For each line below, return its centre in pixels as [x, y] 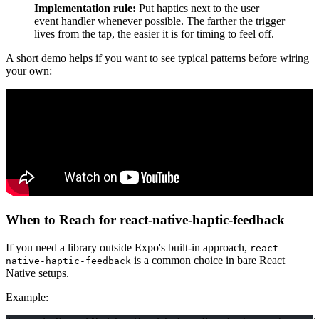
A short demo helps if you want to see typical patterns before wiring [157, 58]
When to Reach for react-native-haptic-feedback [145, 220]
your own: [29, 71]
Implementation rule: [85, 9]
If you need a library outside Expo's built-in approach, [128, 247]
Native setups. [37, 273]
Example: [27, 297]
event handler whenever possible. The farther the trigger [159, 21]
